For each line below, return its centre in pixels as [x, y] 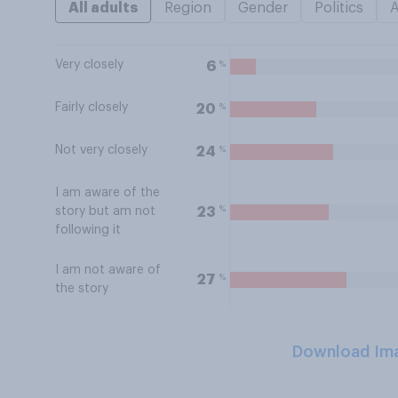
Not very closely [101, 150]
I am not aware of [108, 270]
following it [88, 230]
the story [82, 289]
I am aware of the [107, 193]
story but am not [105, 211]
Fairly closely [92, 107]
